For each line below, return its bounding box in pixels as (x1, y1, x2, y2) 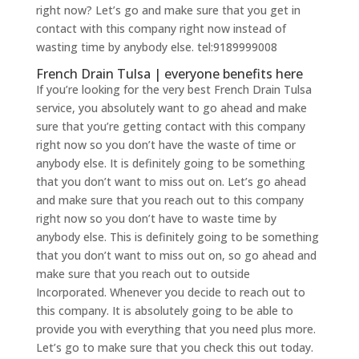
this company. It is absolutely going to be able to (35, 302, 293, 318)
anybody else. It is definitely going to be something (35, 155, 305, 171)
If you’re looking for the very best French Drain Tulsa (35, 81, 312, 97)
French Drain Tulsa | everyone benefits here (35, 64, 303, 83)
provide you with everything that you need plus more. (35, 321, 316, 337)
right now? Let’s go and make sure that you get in (35, 2, 301, 18)
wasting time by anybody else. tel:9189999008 (35, 38, 277, 54)
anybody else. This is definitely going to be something (35, 228, 319, 244)
